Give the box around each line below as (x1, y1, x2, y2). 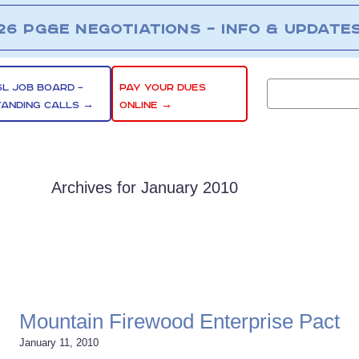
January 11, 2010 (19, 337, 99, 349)
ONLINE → (119, 99, 173, 111)
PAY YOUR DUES (119, 81, 207, 94)
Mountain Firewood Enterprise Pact (19, 309, 340, 333)
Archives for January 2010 (51, 179, 238, 196)
